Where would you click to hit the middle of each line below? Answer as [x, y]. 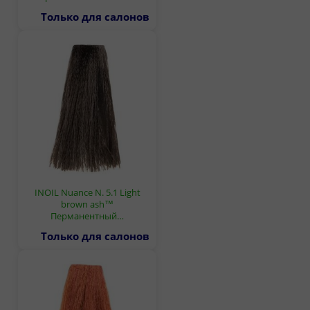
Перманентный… [87, 216]
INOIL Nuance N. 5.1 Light [87, 192]
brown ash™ [87, 204]
